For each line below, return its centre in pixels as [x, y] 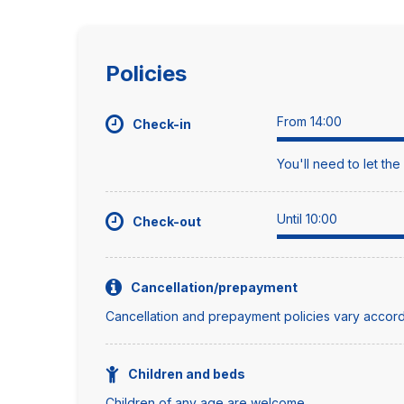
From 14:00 [309, 121]
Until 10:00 [307, 219]
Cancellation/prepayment [214, 287]
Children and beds [187, 374]
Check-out [167, 221]
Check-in [162, 124]
